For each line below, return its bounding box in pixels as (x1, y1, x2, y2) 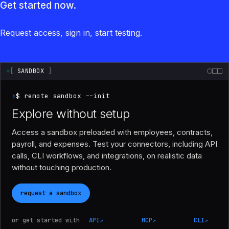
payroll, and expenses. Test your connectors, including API (12, 139, 217, 149)
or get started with (12, 216, 80, 224)
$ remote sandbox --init (16, 91, 110, 100)
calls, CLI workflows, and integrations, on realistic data (12, 150, 202, 161)
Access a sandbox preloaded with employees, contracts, (12, 127, 213, 137)
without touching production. (12, 162, 111, 172)
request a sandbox (20, 189, 81, 197)
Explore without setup (12, 106, 130, 121)
